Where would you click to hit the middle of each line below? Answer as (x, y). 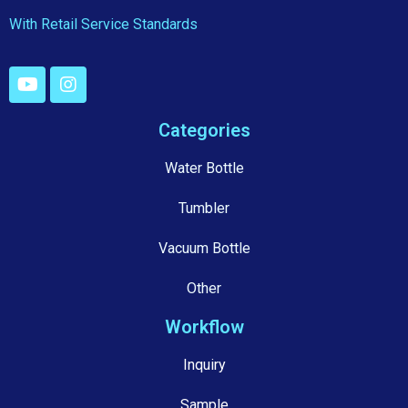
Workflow (204, 327)
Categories (204, 131)
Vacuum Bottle (204, 249)
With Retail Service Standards (103, 24)
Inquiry (204, 365)
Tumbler (204, 209)
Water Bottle (204, 168)
